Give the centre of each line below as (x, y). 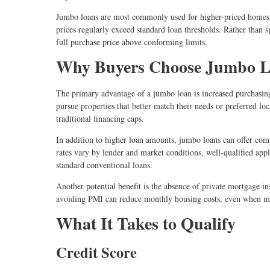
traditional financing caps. (100, 119)
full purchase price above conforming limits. (132, 42)
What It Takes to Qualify (146, 224)
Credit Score (96, 252)
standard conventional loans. (104, 165)
